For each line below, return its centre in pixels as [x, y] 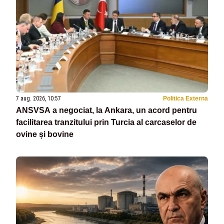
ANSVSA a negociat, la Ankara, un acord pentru [106, 110]
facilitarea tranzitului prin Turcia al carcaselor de [106, 122]
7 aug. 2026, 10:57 [38, 98]
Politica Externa [185, 98]
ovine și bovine [45, 134]
